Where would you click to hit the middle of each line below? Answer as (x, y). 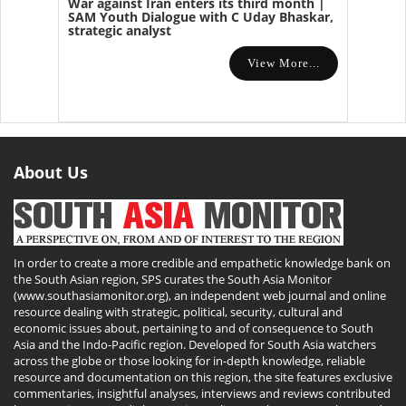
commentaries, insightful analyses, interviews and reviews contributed (202, 394)
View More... (284, 63)
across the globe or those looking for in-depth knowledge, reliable (189, 361)
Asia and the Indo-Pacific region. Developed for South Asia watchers (195, 345)
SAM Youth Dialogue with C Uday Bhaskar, (201, 17)
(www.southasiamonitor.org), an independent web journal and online (200, 296)
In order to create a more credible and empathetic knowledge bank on (202, 263)
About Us (51, 173)
